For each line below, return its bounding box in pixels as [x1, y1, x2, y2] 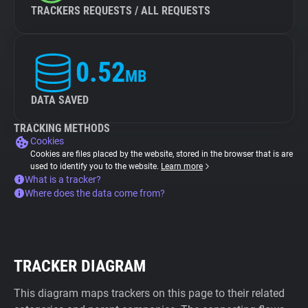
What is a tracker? [25, 174, 101, 185]
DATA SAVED [31, 93, 89, 107]
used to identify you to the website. [30, 162, 161, 171]
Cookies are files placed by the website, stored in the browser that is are [30, 149, 293, 159]
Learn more [161, 162, 203, 171]
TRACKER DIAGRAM [14, 256, 146, 276]
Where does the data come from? [25, 188, 165, 199]
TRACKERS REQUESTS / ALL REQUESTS [31, 4, 210, 17]
